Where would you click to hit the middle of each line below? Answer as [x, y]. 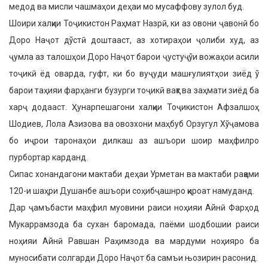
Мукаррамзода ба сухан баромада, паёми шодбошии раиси [134, 224]
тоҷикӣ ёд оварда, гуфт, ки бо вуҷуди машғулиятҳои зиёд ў [134, 74]
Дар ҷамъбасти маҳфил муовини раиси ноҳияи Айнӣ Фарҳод [134, 208]
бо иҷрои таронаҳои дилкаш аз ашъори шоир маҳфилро [134, 141]
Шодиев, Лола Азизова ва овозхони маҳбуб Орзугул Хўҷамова [134, 124]
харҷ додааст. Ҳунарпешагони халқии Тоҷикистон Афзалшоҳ [134, 107]
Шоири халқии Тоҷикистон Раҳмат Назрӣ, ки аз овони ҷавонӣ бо [134, 23]
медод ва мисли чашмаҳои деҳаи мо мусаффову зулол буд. [127, 7]
